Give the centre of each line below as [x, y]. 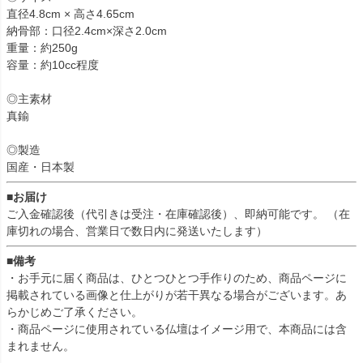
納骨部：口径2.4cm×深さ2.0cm [87, 31]
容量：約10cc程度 [53, 65]
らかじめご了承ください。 [75, 312]
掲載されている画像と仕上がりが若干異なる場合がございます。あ [177, 295]
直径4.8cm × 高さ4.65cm [70, 14]
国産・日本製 [41, 167]
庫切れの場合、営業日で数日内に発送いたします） [137, 231]
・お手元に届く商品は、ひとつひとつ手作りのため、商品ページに [177, 278]
